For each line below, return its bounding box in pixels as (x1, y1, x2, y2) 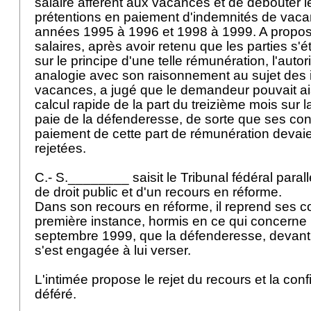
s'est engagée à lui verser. (35, 243, 194, 258)
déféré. (35, 287, 80, 301)
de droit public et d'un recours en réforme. (35, 185, 285, 199)
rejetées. (35, 141, 90, 155)
